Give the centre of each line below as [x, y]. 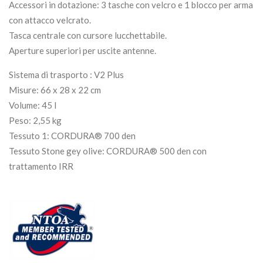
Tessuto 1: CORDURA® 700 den [72, 136]
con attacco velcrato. [50, 20]
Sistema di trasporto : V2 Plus [66, 75]
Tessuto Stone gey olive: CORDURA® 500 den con [108, 151]
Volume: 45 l [33, 105]
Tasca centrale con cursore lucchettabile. [88, 36]
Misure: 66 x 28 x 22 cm [55, 90]
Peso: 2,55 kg [35, 121]
